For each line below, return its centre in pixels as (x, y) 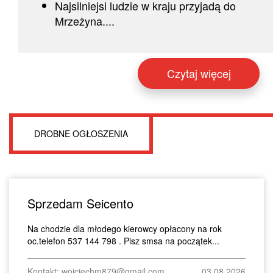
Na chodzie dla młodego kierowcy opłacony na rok (125, 228)
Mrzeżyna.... (85, 20)
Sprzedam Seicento (80, 203)
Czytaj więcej (199, 73)
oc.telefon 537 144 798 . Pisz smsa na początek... (123, 240)
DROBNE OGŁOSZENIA (81, 133)
